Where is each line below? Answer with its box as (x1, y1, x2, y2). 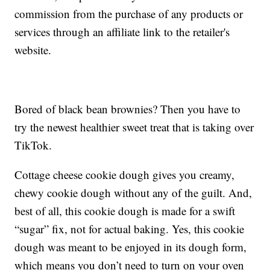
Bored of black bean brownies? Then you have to (14, 101, 241, 117)
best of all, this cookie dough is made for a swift (14, 203, 236, 219)
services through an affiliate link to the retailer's (14, 24, 230, 40)
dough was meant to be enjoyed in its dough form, (14, 239, 247, 255)
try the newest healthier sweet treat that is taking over (14, 119, 254, 135)
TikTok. (14, 137, 52, 153)
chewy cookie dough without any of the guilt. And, (14, 185, 253, 201)
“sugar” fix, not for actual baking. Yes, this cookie (14, 221, 245, 237)
